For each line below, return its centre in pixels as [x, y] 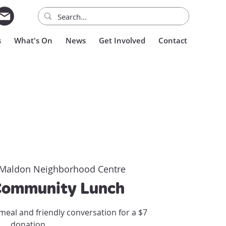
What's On [33, 40]
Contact [173, 40]
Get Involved [122, 40]
